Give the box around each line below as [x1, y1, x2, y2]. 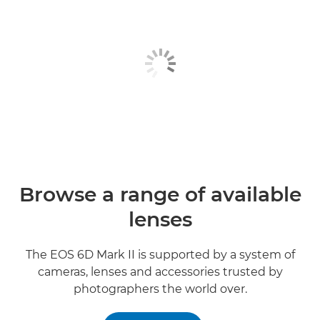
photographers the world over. [73, 281, 247, 296]
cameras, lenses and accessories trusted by [37, 264, 283, 279]
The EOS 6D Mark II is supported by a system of [25, 247, 295, 261]
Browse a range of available [19, 181, 301, 206]
